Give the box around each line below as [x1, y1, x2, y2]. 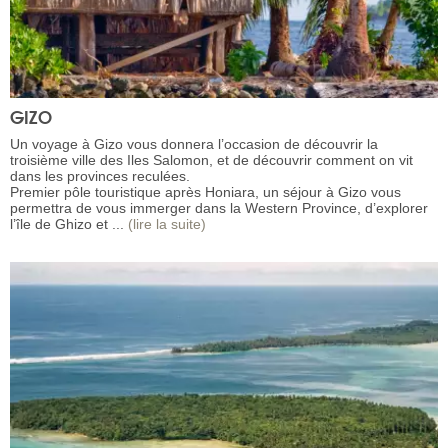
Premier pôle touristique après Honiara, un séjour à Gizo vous [10, 183, 401, 200]
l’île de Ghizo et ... [10, 215, 128, 232]
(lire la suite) [128, 215, 206, 232]
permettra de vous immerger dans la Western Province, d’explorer [10, 199, 428, 216]
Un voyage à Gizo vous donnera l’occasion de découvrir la [10, 135, 378, 152]
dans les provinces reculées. [10, 167, 190, 184]
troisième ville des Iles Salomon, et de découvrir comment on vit [10, 151, 413, 168]
